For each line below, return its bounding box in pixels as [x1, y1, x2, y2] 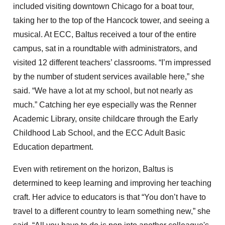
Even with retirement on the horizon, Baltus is [13, 165, 174, 174]
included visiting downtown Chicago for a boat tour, [13, 2, 194, 11]
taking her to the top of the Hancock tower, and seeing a [13, 16, 210, 25]
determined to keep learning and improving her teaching [13, 179, 212, 188]
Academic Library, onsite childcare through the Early [13, 115, 198, 124]
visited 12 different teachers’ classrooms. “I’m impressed [13, 58, 211, 67]
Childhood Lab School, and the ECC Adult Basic [13, 129, 186, 138]
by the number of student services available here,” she [13, 72, 205, 81]
